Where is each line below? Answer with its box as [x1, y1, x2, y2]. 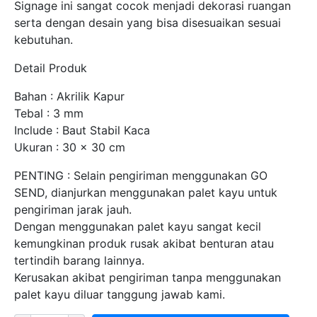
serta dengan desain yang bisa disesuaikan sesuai [14, 16, 281, 30]
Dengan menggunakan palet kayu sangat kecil [14, 219, 261, 234]
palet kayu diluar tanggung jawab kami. [14, 287, 225, 301]
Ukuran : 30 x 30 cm [14, 140, 125, 154]
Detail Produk [14, 61, 87, 75]
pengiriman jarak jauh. [14, 202, 132, 217]
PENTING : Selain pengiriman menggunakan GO [14, 168, 267, 183]
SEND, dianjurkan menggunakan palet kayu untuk [14, 185, 277, 200]
